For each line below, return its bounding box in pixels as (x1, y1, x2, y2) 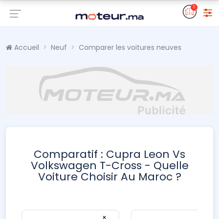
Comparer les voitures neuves (79, 43, 181, 52)
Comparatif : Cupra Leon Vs (34, 147, 185, 162)
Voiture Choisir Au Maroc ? (38, 169, 181, 184)
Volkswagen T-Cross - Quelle (30, 158, 189, 173)
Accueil (12, 43, 39, 52)
